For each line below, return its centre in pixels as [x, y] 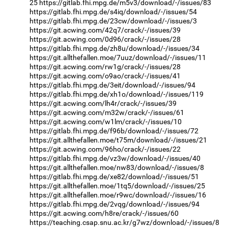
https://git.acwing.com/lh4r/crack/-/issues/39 [103, 103]
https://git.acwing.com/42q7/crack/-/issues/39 [105, 30]
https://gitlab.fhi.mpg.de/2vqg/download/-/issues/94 [115, 204]
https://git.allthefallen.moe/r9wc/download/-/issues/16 [118, 195]
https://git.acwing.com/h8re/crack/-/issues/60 [104, 213]
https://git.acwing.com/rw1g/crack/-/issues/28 [105, 66]
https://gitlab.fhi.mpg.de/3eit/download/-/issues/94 [112, 85]
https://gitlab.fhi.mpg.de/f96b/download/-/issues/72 [114, 131]
